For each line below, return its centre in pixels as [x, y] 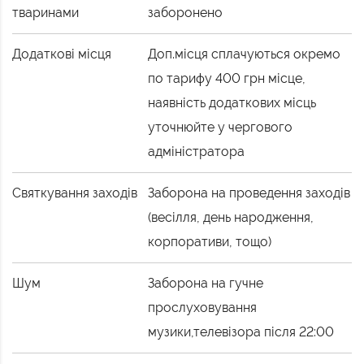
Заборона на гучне [206, 284]
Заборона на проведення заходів [249, 193]
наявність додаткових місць [232, 103]
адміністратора [197, 152]
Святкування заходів [75, 193]
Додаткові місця [62, 54]
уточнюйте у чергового [221, 128]
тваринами [45, 13]
